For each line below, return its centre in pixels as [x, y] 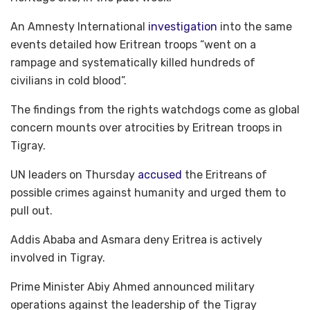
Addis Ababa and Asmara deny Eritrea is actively [136, 240]
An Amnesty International [79, 27]
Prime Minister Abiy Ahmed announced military [133, 287]
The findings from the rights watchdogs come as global [155, 110]
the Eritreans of [225, 175]
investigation [183, 27]
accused [160, 175]
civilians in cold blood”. [69, 81]
